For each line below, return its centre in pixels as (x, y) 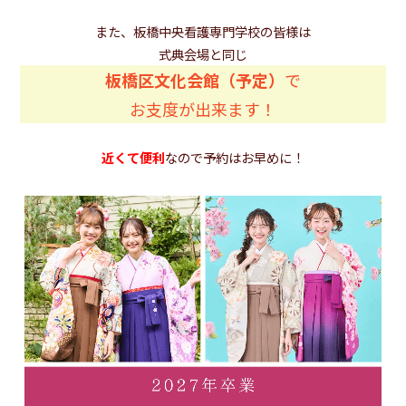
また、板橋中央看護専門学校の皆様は (203, 32)
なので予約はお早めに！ (235, 158)
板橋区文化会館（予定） (195, 80)
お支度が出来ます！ (203, 109)
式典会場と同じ (203, 54)
